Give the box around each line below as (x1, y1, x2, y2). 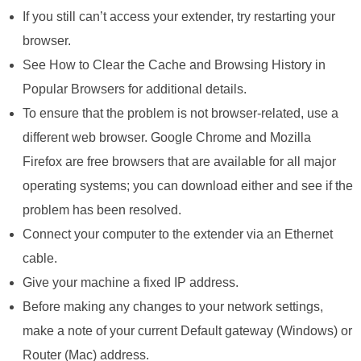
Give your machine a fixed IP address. (22, 276, 239, 290)
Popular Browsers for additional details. (22, 82, 247, 97)
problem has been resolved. (22, 203, 181, 218)
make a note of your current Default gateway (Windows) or (22, 324, 352, 338)
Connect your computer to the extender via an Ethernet (22, 227, 333, 242)
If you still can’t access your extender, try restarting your (22, 10, 335, 24)
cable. (22, 251, 57, 266)
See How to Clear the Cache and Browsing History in (22, 58, 326, 73)
